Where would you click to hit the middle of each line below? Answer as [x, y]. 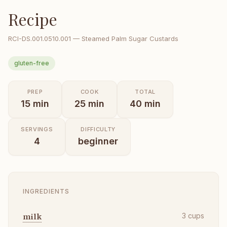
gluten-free [32, 63]
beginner [98, 141]
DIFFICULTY [98, 129]
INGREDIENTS [46, 191]
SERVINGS [37, 129]
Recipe [33, 19]
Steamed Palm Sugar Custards [130, 39]
